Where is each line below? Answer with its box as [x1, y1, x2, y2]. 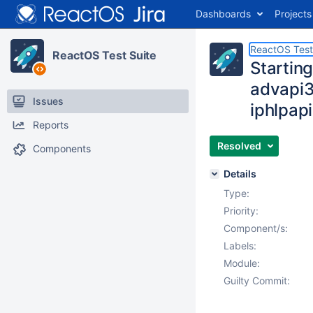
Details [224, 168, 256, 180]
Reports [33, 119, 68, 131]
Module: [224, 257, 260, 269]
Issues [33, 95, 64, 107]
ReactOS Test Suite [52, 48, 157, 62]
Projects [275, 8, 312, 20]
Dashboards [196, 8, 251, 20]
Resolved [217, 140, 261, 152]
